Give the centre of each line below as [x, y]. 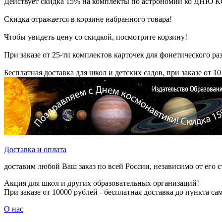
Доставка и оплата [35, 149]
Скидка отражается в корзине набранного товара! [89, 19]
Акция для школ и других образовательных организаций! [102, 183]
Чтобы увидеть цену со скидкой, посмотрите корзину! [96, 37]
